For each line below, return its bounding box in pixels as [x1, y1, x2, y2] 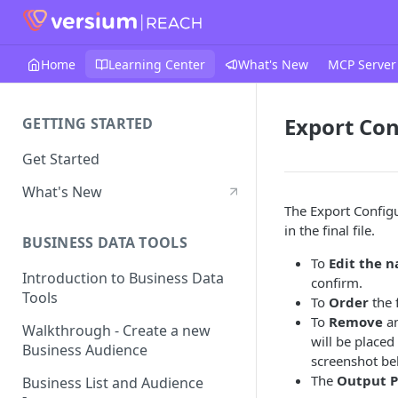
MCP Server [328, 55, 396, 73]
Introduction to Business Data [22, 268, 224, 289]
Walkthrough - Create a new [22, 321, 211, 341]
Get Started [22, 148, 99, 169]
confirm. [311, 274, 362, 291]
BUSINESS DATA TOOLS [22, 233, 188, 253]
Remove [329, 313, 383, 330]
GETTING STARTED [22, 114, 154, 133]
